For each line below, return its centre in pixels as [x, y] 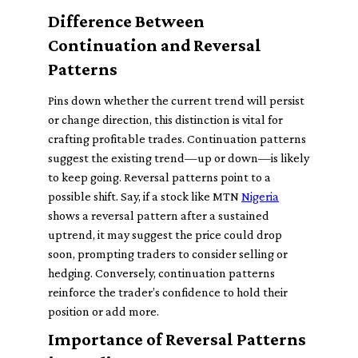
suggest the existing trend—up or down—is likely [179, 158]
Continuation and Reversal [155, 45]
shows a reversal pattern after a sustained [159, 215]
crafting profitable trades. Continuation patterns [177, 139]
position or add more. [103, 311]
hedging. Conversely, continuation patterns [161, 273]
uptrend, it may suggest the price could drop [165, 235]
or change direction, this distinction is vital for [165, 119]
